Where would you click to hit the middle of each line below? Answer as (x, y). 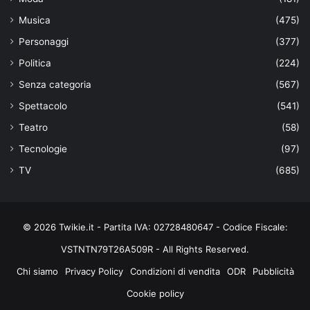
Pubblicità (273, 271)
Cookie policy (155, 293)
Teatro (33, 127)
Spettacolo (43, 106)
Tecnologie (43, 148)
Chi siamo (37, 271)
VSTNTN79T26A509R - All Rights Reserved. (155, 249)
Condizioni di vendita (175, 271)
